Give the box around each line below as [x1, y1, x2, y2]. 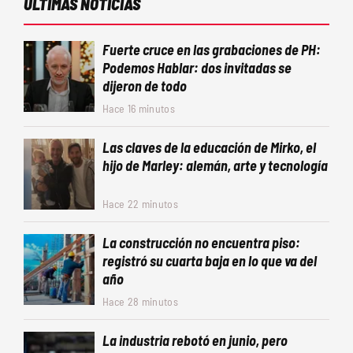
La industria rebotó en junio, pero [102, 332, 288, 350]
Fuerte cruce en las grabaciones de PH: [102, 41, 321, 59]
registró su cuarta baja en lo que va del [102, 252, 317, 270]
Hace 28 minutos [102, 295, 178, 309]
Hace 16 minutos [102, 102, 175, 116]
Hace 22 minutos [102, 197, 178, 211]
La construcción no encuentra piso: [102, 234, 300, 252]
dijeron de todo [102, 77, 187, 95]
